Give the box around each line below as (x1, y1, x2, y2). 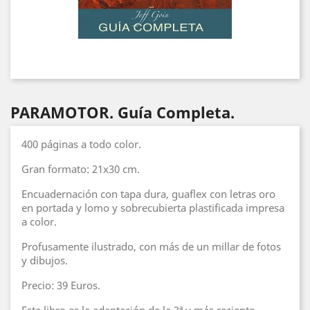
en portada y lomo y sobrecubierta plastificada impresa (21, 201, 284, 215)
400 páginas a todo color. (21, 137, 141, 151)
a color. (21, 215, 57, 228)
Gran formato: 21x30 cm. (21, 162, 140, 176)
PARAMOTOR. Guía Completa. (10, 102, 235, 122)
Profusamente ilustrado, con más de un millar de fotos (21, 239, 281, 253)
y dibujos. (21, 253, 68, 267)
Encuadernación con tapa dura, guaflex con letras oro (21, 187, 275, 201)
